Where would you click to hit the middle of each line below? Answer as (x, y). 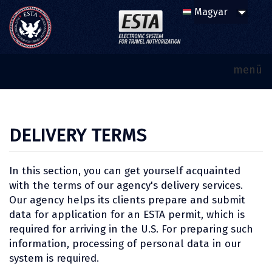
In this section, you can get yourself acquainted (125, 171)
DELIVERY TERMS (78, 135)
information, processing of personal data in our (125, 243)
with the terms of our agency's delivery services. (126, 185)
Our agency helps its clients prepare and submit (127, 200)
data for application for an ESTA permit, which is (127, 214)
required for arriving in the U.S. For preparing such (131, 229)
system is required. (54, 258)
